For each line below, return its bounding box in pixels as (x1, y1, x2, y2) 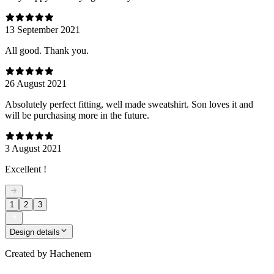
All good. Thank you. (5, 45, 89, 56)
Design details (10, 227, 60, 237)
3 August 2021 (5, 143, 62, 154)
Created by (5, 248, 47, 259)
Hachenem (50, 248, 91, 259)
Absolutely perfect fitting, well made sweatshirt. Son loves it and (5, 98, 253, 109)
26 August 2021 (5, 78, 67, 89)
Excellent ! (5, 163, 46, 174)
